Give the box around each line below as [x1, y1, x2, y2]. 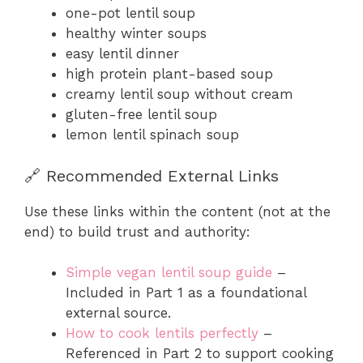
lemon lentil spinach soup [66, 126, 239, 143]
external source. [66, 305, 171, 322]
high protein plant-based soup [66, 66, 273, 83]
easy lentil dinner [66, 45, 179, 62]
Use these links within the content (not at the [24, 203, 331, 220]
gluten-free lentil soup [66, 106, 217, 123]
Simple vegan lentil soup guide [66, 264, 272, 281]
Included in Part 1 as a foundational [66, 284, 306, 301]
